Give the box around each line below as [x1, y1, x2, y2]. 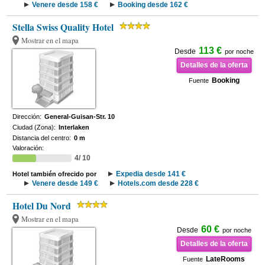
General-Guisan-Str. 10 [44, 113, 115, 120]
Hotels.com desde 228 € [118, 179, 199, 188]
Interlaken [59, 124, 90, 131]
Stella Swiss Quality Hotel [12, 21, 114, 34]
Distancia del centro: [12, 134, 72, 141]
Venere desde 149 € [32, 179, 99, 188]
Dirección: [12, 113, 42, 120]
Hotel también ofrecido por [12, 170, 97, 177]
